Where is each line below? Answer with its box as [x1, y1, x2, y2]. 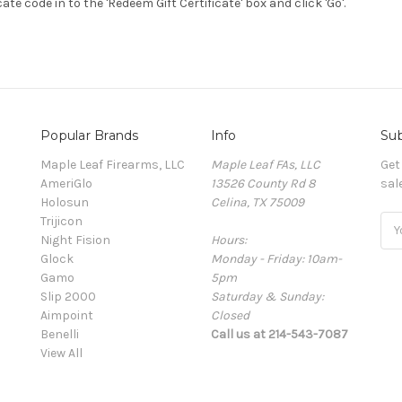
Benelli [40, 326, 79, 342]
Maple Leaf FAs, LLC [210, 156, 320, 172]
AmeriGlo [40, 175, 92, 191]
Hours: [210, 232, 247, 248]
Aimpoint [40, 307, 93, 323]
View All [40, 345, 83, 361]
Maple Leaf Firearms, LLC [40, 156, 185, 172]
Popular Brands [40, 127, 139, 144]
